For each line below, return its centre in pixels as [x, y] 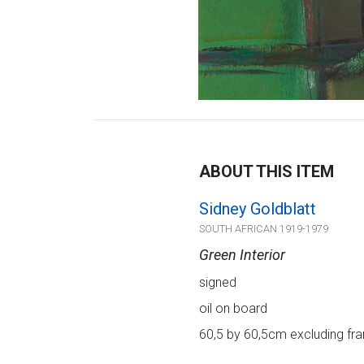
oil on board [233, 309]
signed [217, 283]
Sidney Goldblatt [257, 209]
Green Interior [242, 255]
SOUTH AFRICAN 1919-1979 [263, 229]
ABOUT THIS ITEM [266, 172]
